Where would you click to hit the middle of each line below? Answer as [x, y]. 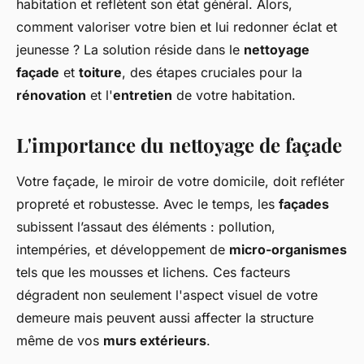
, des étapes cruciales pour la [212, 72]
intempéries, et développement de [123, 249]
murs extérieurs [155, 340]
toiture [100, 72]
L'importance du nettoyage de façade [179, 145]
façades [304, 204]
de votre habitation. [234, 95]
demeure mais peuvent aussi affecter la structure [165, 318]
